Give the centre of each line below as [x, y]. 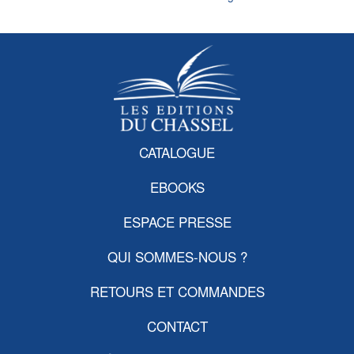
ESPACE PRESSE [177, 222]
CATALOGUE [177, 153]
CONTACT [177, 326]
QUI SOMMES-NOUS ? [177, 257]
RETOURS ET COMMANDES [177, 292]
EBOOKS [177, 187]
